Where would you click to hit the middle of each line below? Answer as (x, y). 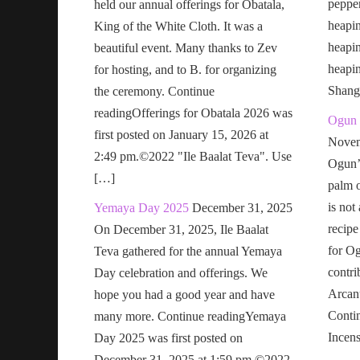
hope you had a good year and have (184, 294)
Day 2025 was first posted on (168, 337)
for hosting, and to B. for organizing (185, 69)
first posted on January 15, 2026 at (181, 134)
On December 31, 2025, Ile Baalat (181, 229)
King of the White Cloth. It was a (178, 26)
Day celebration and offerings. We (181, 272)
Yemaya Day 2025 (141, 207)
